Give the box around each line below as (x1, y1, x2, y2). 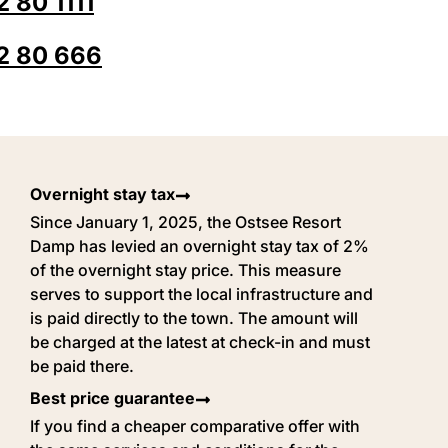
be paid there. (30, 355, 134, 376)
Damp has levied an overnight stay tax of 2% (30, 235, 369, 256)
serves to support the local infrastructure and (30, 283, 373, 304)
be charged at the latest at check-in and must (30, 331, 370, 352)
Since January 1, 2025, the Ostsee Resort (30, 211, 341, 232)
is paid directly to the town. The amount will (30, 307, 358, 328)
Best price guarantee (30, 387, 195, 408)
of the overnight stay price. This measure (30, 259, 341, 280)
